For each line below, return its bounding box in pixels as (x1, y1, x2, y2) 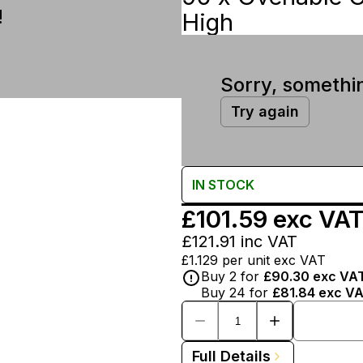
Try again (231, 103, 299, 120)
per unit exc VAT (222, 252, 326, 268)
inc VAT (236, 232, 297, 251)
